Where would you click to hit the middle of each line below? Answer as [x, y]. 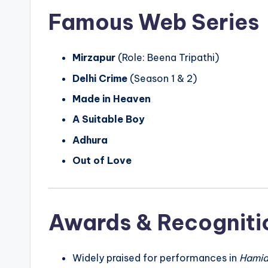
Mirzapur [94, 58]
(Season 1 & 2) [162, 78]
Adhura [90, 140]
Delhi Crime [100, 78]
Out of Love [102, 161]
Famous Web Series [154, 22]
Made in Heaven [112, 99]
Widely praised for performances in [156, 258]
